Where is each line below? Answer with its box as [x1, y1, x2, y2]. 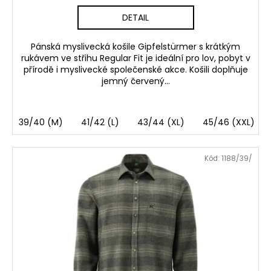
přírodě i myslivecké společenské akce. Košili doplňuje [23, 64, 248, 76]
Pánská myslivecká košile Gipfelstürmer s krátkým [31, 41, 240, 53]
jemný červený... [101, 75, 170, 88]
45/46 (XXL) [203, 116, 255, 129]
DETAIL [122, 11, 149, 24]
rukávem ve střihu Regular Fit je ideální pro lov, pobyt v [21, 52, 250, 65]
